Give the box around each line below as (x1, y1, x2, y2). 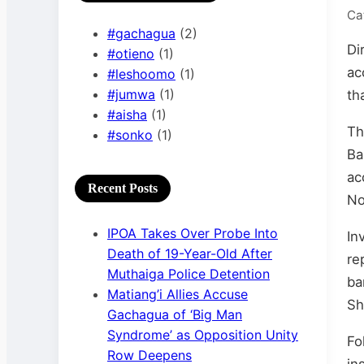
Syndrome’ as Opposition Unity (107, 327, 298, 343)
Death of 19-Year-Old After (107, 245, 272, 262)
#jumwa (107, 86, 155, 102)
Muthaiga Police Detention (107, 266, 270, 282)
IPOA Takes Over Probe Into (107, 225, 278, 241)
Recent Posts (88, 181, 158, 195)
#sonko (107, 127, 153, 143)
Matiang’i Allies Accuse (107, 286, 248, 302)
